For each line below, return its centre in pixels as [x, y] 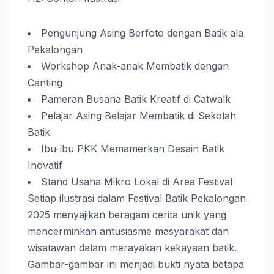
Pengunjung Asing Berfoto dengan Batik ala [142, 33]
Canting [45, 82]
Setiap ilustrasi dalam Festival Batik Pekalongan [137, 198]
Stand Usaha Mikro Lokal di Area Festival [137, 181]
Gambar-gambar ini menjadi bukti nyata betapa [136, 264]
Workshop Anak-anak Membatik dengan [135, 66]
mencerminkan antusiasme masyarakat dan [128, 231]
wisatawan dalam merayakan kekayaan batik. [132, 247]
